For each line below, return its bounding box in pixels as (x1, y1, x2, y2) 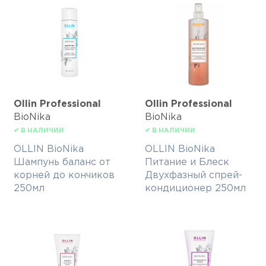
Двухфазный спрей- (145, 171, 242, 180)
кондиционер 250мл (145, 184, 246, 194)
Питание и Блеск (145, 158, 229, 167)
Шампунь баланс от (14, 158, 110, 167)
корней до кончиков (14, 171, 115, 180)
